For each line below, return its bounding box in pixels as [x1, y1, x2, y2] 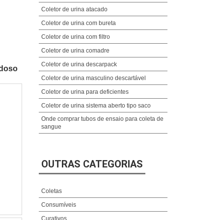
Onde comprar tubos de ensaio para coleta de [41, 115, 164, 122]
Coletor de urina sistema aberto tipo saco [41, 102, 151, 109]
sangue [41, 123, 61, 130]
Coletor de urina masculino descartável [41, 74, 146, 82]
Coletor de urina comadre [41, 47, 110, 54]
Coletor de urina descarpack [41, 60, 117, 68]
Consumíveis [41, 201, 76, 208]
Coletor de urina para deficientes [41, 88, 129, 95]
